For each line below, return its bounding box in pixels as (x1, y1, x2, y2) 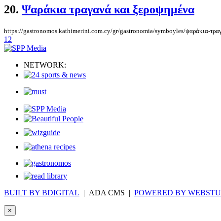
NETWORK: (24, 61, 66, 70)
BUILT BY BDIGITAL (4, 188, 79, 197)
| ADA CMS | (79, 188, 134, 197)
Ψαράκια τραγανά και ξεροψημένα (22, 3, 194, 16)
